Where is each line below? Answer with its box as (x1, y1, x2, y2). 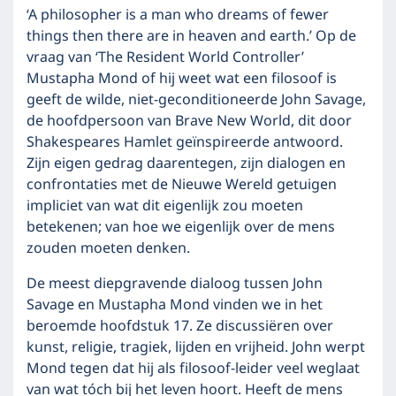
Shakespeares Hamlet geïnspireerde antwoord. (27, 131, 343, 154)
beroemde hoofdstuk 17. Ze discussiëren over (27, 315, 333, 338)
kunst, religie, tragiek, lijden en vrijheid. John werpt (27, 336, 365, 359)
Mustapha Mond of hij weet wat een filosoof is (27, 67, 337, 90)
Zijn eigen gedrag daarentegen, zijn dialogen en (27, 152, 346, 175)
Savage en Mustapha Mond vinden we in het (27, 293, 323, 316)
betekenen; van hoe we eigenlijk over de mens (27, 216, 335, 239)
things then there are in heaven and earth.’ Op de (27, 25, 356, 48)
